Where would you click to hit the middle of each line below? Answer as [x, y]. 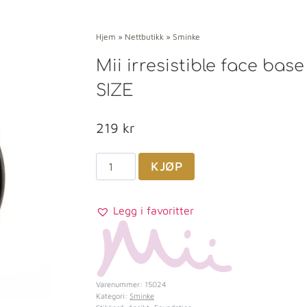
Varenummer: [120, 284]
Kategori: [113, 295]
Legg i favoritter [153, 211]
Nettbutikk [144, 37]
